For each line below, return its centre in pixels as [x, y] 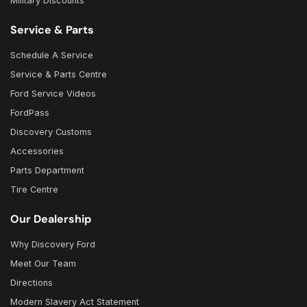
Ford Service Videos [53, 94]
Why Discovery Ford [53, 245]
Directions [32, 283]
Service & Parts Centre [59, 75]
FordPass [30, 113]
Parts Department [47, 171]
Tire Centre [34, 190]
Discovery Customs [51, 132]
